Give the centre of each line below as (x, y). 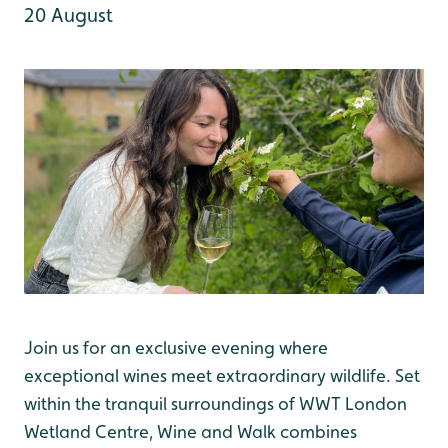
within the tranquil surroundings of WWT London (215, 403)
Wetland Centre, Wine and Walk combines (190, 431)
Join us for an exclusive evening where (176, 347)
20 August (68, 15)
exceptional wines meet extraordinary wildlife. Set (222, 375)
